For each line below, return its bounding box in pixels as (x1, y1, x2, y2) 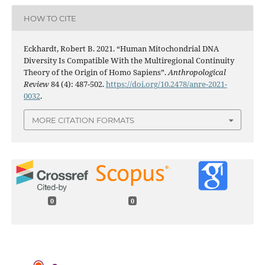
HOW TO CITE (23, 13, 76, 23)
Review (23, 79, 49, 90)
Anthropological (167, 67, 226, 78)
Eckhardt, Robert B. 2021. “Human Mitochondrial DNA (23, 43, 219, 54)
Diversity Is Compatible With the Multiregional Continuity (23, 55, 234, 66)
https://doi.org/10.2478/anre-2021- (105, 79, 227, 90)
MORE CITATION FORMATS (32, 115, 134, 125)
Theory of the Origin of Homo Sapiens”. (23, 67, 168, 78)
